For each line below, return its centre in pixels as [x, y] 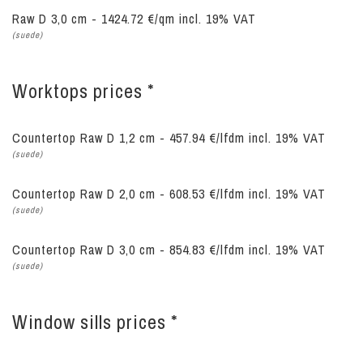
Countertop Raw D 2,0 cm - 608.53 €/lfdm [130, 194]
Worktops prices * [83, 91]
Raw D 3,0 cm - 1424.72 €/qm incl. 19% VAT [134, 19]
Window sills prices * [95, 322]
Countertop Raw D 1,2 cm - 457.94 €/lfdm [130, 138]
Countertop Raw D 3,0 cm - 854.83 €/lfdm [130, 250]
